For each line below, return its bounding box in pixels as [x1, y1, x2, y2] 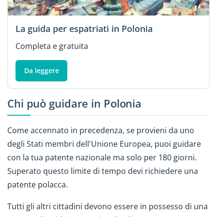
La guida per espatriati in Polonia [15, 23, 153, 35]
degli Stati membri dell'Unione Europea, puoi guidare [7, 139, 201, 150]
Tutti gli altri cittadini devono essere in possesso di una [7, 201, 208, 212]
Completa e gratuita [15, 41, 88, 52]
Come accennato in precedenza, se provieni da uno [7, 125, 194, 136]
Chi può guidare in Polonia [7, 96, 142, 111]
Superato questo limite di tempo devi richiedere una [7, 166, 198, 177]
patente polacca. [7, 179, 68, 190]
